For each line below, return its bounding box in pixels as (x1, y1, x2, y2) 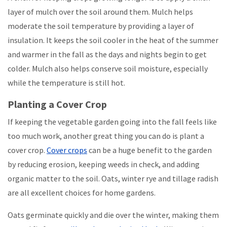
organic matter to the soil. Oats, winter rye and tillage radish (8, 173, 218, 184)
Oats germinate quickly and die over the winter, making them (8, 210, 219, 220)
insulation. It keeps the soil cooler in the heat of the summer (8, 35, 218, 46)
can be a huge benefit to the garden (87, 145, 212, 156)
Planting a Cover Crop (8, 98, 107, 111)
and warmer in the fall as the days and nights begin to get (8, 49, 207, 60)
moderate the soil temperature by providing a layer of (8, 21, 194, 31)
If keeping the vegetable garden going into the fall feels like (8, 117, 217, 127)
